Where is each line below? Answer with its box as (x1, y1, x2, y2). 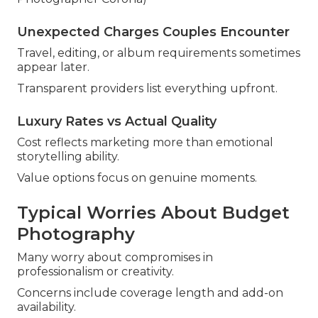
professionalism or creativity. (17, 265, 174, 279)
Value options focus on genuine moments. (17, 171, 257, 185)
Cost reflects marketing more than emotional (17, 136, 273, 150)
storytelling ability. (17, 150, 119, 164)
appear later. (17, 60, 89, 75)
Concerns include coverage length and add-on (17, 286, 283, 300)
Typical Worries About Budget (17, 202, 290, 224)
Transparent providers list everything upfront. (17, 82, 278, 96)
